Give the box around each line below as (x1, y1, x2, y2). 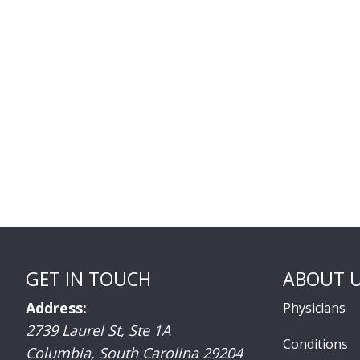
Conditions (283, 334, 348, 353)
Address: (26, 297, 87, 317)
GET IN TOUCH (26, 265, 151, 292)
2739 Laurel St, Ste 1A (26, 320, 170, 340)
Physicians (283, 298, 346, 317)
